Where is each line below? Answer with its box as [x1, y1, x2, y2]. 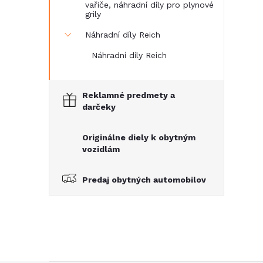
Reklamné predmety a [82, 90, 175, 100]
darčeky [82, 102, 116, 112]
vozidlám [82, 144, 120, 154]
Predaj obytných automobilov [82, 175, 206, 184]
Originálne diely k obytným [82, 133, 195, 142]
